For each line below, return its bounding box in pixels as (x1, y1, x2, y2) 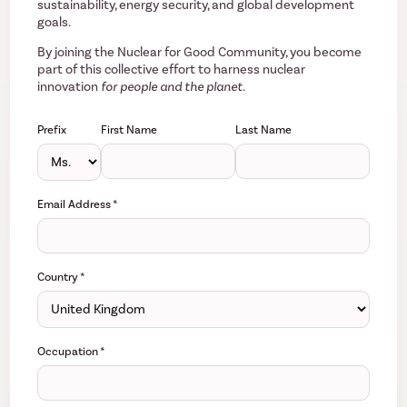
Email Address (37, 197, 114, 212)
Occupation (37, 344, 101, 359)
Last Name (235, 123, 292, 137)
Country (37, 270, 81, 284)
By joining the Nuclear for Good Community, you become (37, 45, 362, 61)
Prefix (37, 123, 67, 137)
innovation (37, 79, 102, 95)
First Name (101, 123, 158, 137)
